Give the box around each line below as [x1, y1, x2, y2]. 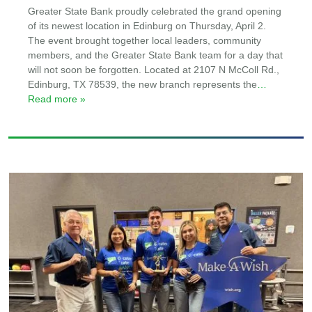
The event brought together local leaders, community [28, 36, 262, 47]
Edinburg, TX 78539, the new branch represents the [28, 79, 258, 91]
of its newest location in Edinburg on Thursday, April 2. [28, 21, 267, 32]
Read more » [28, 94, 86, 105]
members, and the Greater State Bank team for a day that [28, 50, 283, 61]
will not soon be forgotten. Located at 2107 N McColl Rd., [28, 65, 280, 76]
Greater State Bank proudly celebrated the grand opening [28, 6, 282, 17]
